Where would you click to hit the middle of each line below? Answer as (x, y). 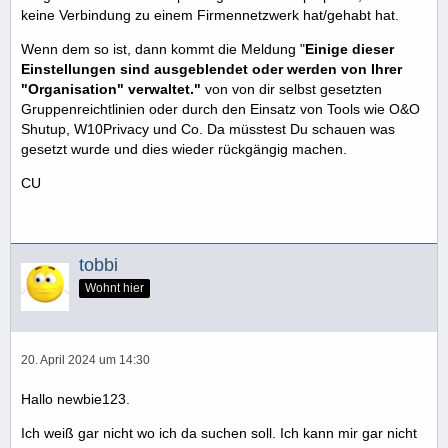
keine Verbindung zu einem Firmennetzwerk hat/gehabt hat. (210, 14)
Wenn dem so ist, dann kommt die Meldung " (163, 48)
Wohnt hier (114, 287)
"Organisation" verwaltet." (113, 88)
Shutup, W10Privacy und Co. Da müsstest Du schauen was (208, 128)
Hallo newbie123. (75, 398)
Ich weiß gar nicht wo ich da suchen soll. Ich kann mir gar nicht (219, 432)
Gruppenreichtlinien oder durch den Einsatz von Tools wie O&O (220, 108)
